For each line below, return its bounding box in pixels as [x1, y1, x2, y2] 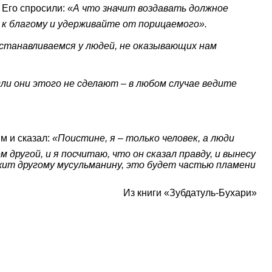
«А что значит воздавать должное [67, 3, 228, 14]
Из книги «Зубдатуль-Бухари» [123, 188, 257, 199]
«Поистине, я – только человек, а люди [52, 133, 234, 144]
